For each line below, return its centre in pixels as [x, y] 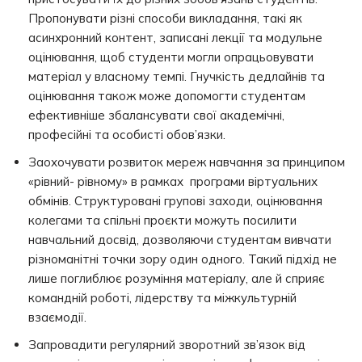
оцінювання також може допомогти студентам [167, 96]
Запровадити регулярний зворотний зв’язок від [167, 345]
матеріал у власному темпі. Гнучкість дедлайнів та [177, 76]
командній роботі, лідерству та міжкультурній [162, 298]
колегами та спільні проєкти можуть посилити [162, 220]
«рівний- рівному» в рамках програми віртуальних [173, 181]
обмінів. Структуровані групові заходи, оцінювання [175, 201]
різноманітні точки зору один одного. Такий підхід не [183, 259]
